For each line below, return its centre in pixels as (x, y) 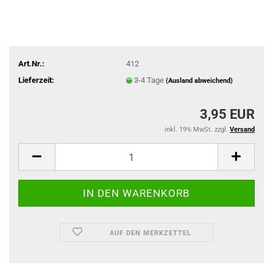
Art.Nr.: (31, 63)
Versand (242, 129)
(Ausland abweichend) (199, 80)
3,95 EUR (227, 114)
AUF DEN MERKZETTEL (151, 233)
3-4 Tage (150, 80)
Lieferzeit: (36, 80)
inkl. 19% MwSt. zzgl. (197, 129)
